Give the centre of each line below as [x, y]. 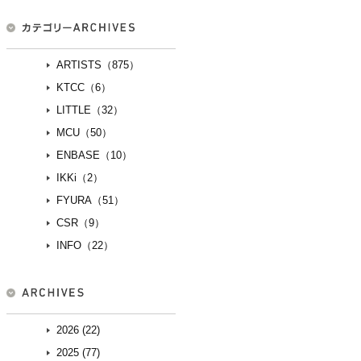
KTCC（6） [84, 88]
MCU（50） [84, 133]
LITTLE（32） [90, 110]
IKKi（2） [80, 178]
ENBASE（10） [94, 156]
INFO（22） [85, 246]
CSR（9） [81, 223]
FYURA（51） [90, 201]
